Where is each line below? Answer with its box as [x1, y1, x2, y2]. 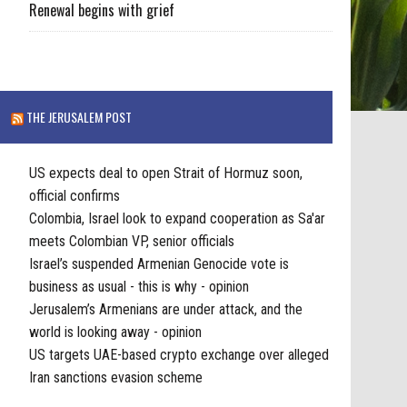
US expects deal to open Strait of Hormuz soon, [29, 164, 303, 183]
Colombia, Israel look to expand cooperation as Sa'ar [29, 210, 326, 228]
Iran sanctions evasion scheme [29, 369, 203, 387]
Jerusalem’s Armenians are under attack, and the [29, 301, 303, 319]
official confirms [29, 187, 121, 205]
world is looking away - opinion [29, 323, 203, 342]
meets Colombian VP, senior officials [29, 233, 235, 251]
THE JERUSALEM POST [26, 107, 133, 127]
